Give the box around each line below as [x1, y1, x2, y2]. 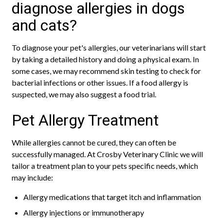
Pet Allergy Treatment [12, 111, 159, 129]
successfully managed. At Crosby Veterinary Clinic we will [12, 149, 203, 159]
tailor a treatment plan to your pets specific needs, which [12, 161, 198, 170]
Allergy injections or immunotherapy [23, 208, 144, 217]
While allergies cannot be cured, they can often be [12, 138, 176, 147]
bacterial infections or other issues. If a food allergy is [12, 78, 188, 87]
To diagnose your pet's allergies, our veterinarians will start [12, 43, 206, 52]
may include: [12, 173, 53, 182]
